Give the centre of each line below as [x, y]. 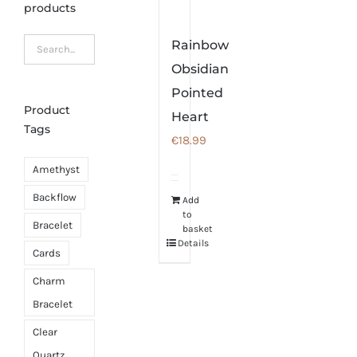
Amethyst [56, 169]
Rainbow [200, 45]
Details [193, 243]
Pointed [198, 92]
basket [198, 228]
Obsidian [200, 69]
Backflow [55, 197]
